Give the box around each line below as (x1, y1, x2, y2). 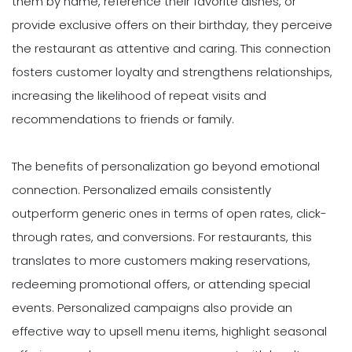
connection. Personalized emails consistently (12, 181, 271, 199)
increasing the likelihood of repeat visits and (12, 87, 266, 104)
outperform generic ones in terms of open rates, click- (12, 205, 327, 222)
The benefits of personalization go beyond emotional (12, 158, 320, 175)
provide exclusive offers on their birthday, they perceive (12, 16, 332, 34)
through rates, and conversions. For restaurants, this (12, 229, 312, 246)
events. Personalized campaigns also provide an (12, 299, 292, 317)
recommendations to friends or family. (12, 111, 234, 128)
